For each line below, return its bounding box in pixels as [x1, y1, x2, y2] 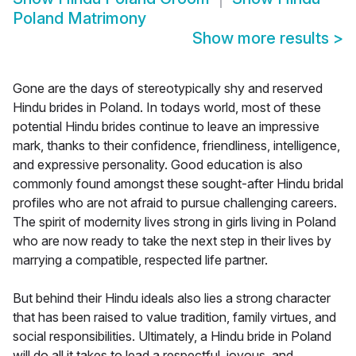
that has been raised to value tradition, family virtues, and [13, 309, 336, 326]
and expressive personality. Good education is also [13, 157, 303, 173]
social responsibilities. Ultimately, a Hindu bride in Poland [13, 328, 331, 345]
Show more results [192, 29, 333, 48]
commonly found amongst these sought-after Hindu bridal [13, 176, 343, 192]
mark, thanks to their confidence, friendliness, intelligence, [13, 137, 340, 154]
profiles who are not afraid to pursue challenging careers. [13, 195, 337, 211]
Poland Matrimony [13, 9, 146, 29]
